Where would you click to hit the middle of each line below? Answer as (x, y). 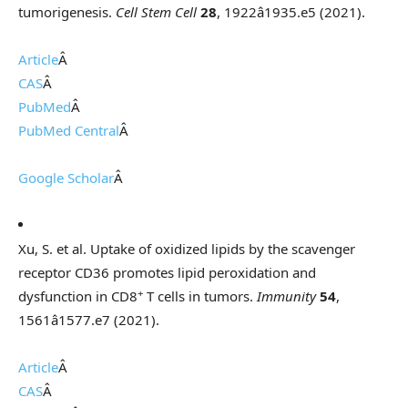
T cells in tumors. (200, 296)
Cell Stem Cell (156, 12)
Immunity (286, 296)
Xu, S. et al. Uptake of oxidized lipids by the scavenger (187, 249)
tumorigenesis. (67, 12)
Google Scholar (66, 178)
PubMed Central (69, 131)
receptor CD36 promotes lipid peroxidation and (167, 273)
